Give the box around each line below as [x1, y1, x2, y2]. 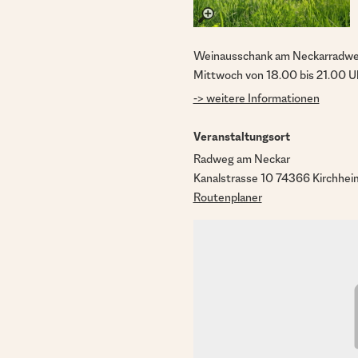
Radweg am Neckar [193, 151, 290, 167]
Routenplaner [193, 189, 262, 205]
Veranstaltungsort [193, 128, 290, 144]
